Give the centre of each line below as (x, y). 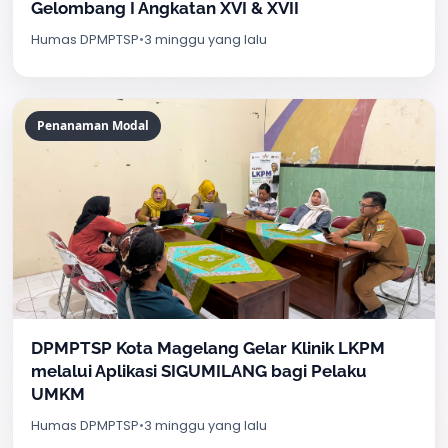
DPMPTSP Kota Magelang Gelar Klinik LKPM (208, 348)
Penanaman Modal (93, 125)
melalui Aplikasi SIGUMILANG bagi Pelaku (199, 371)
